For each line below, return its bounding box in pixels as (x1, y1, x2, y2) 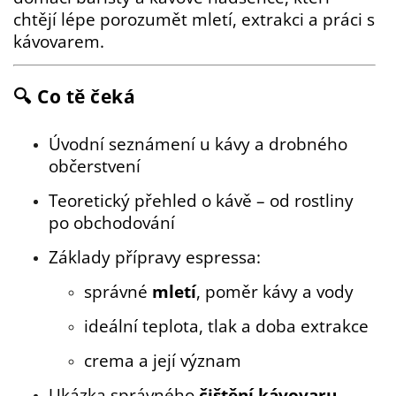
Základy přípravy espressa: (49, 245, 261, 268)
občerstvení (49, 154, 141, 177)
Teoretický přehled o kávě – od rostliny (49, 188, 354, 211)
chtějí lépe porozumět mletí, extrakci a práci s (13, 7, 375, 30)
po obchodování (49, 210, 175, 233)
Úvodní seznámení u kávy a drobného (49, 132, 347, 155)
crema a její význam (84, 348, 241, 371)
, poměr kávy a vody (196, 279, 354, 302)
